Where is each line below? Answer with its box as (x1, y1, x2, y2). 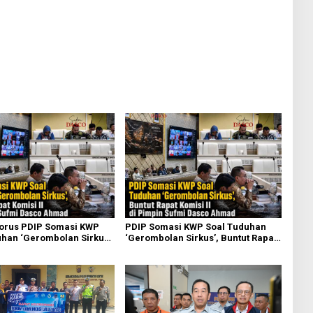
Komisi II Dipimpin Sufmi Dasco (124, 243, 263, 254)
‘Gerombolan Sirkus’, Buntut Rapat (124, 232, 277, 243)
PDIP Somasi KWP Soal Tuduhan (124, 221, 266, 232)
